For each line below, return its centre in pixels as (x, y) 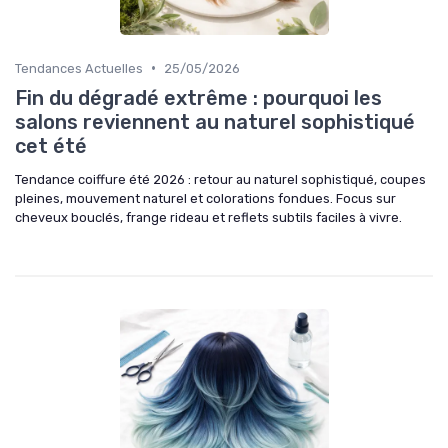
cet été (51, 145)
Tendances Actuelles (79, 68)
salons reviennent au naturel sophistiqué (215, 121)
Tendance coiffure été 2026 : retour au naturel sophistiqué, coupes (220, 179)
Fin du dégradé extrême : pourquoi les (198, 97)
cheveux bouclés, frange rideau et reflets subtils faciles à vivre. (208, 217)
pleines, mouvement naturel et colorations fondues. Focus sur (205, 198)
